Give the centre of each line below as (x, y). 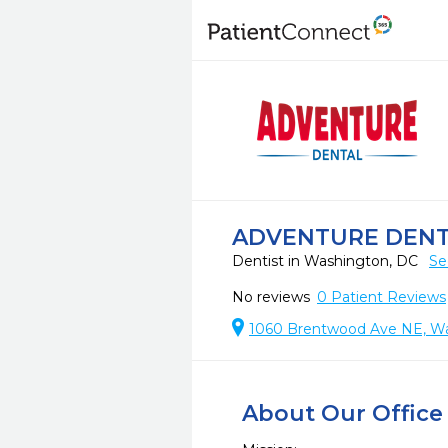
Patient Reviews (386, 297)
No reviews (271, 297)
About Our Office (342, 413)
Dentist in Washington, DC (327, 261)
